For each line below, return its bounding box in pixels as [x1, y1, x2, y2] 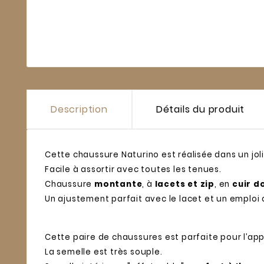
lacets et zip [152, 178, 215, 190]
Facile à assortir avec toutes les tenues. [45, 163, 222, 175]
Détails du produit [156, 102, 245, 116]
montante [94, 178, 143, 190]
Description [51, 102, 108, 116]
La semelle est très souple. [45, 246, 163, 258]
